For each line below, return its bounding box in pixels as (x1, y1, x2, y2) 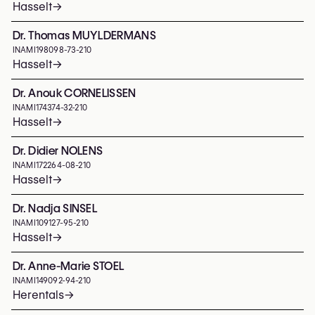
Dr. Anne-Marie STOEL (13, 259, 124, 273)
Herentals (13, 288, 64, 302)
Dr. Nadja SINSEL (13, 202, 98, 215)
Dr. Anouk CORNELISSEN (13, 86, 136, 100)
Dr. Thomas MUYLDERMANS (13, 29, 157, 42)
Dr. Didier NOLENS (13, 144, 103, 157)
